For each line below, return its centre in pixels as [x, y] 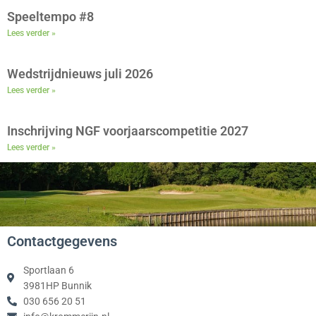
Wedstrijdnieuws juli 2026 [80, 74]
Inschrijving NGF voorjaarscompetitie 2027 [128, 131]
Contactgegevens [62, 241]
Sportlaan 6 [48, 270]
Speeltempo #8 [50, 17]
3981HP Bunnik [57, 285]
